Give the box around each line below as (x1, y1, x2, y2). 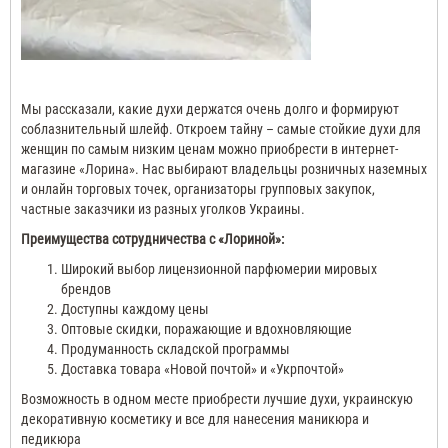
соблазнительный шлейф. (21, 120, 173, 137)
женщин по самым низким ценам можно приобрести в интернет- (21, 140, 398, 157)
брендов (61, 280, 111, 297)
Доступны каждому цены (61, 300, 209, 317)
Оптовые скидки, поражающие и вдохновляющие (61, 320, 352, 337)
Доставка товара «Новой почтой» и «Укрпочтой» (61, 360, 344, 377)
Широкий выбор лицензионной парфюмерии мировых (61, 260, 377, 277)
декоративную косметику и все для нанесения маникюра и (21, 410, 369, 427)
